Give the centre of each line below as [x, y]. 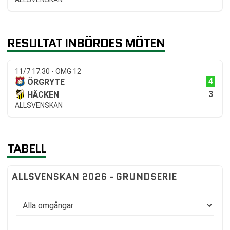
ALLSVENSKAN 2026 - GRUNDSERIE [94, 176]
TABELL [27, 148]
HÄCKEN [43, 94]
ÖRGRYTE [46, 82]
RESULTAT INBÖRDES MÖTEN [86, 43]
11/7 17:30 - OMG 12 [48, 71]
